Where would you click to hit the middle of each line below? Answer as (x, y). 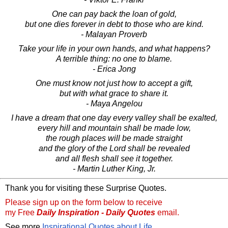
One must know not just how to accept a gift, (114, 83)
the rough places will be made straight (114, 138)
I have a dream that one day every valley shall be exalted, (114, 118)
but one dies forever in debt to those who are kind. (114, 24)
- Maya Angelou (114, 103)
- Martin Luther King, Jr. (114, 168)
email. (167, 212)
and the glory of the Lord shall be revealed (114, 148)
